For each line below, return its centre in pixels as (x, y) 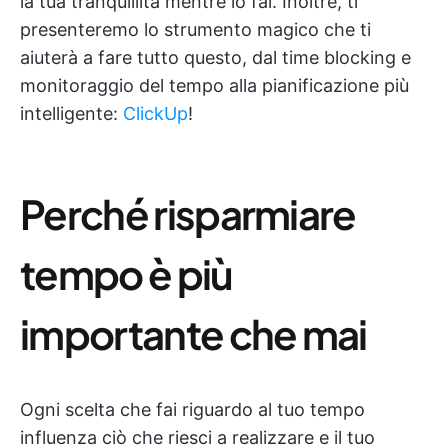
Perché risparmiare (188, 213)
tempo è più (126, 273)
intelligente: (71, 113)
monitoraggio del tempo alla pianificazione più (214, 85)
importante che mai (193, 333)
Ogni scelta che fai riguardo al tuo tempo (192, 409)
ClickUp (155, 113)
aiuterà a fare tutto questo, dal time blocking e (215, 57)
